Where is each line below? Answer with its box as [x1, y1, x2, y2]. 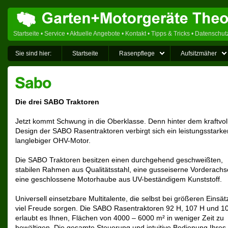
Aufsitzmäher [181, 50, 217, 57]
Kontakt [125, 30, 146, 37]
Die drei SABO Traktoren [15, 98, 99, 106]
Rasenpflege [119, 50, 155, 57]
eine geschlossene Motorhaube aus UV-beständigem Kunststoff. [15, 176, 222, 183]
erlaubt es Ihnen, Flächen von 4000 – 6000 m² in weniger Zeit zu [15, 214, 224, 222]
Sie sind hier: [15, 50, 51, 57]
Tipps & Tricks [151, 30, 190, 37]
